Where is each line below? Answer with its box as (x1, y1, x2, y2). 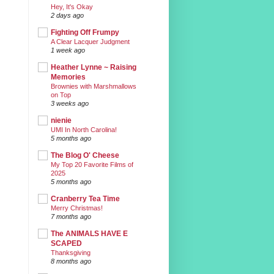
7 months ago (51, 212, 91, 220)
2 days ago (51, 11, 84, 19)
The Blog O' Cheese (51, 150, 119, 160)
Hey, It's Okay (51, 2, 93, 10)
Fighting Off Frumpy (51, 28, 119, 37)
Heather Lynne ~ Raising (51, 62, 136, 72)
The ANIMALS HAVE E (51, 229, 128, 238)
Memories (51, 72, 86, 81)
